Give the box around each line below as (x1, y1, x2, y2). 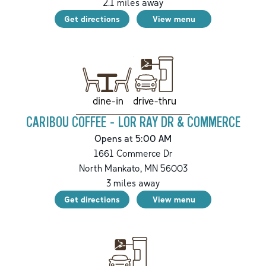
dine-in (92, 94, 123, 107)
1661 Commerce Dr (93, 147, 173, 159)
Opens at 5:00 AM (94, 132, 172, 144)
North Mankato (78, 161, 140, 174)
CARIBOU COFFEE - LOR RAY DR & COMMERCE (26, 114, 240, 131)
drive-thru (132, 94, 176, 107)
